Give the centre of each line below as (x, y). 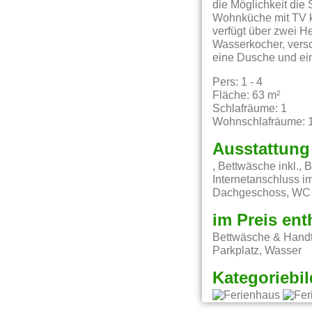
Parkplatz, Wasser (257, 251)
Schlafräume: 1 (250, 108)
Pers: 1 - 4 (238, 82)
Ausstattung (262, 149)
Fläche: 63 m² (247, 95)
